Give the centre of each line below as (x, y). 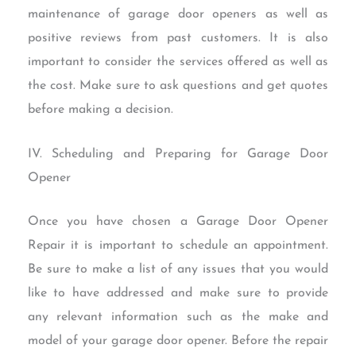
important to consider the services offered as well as (178, 62)
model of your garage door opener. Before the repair (178, 341)
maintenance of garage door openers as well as (178, 15)
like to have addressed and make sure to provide (178, 294)
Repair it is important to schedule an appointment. (178, 246)
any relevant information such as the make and (178, 317)
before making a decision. (100, 110)
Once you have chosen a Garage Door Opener (178, 222)
